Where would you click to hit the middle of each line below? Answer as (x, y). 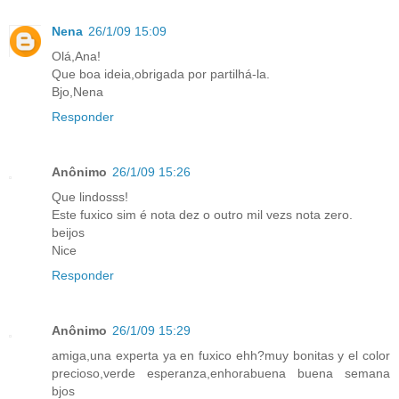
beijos (68, 232)
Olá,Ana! (76, 56)
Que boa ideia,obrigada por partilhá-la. (161, 73)
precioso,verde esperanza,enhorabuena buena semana (221, 373)
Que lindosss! (90, 196)
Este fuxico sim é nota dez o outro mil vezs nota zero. (202, 214)
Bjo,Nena (77, 91)
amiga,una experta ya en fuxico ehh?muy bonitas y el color (221, 355)
